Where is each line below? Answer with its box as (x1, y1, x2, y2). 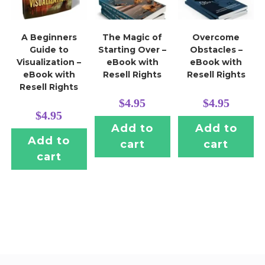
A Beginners (21, 32, 77, 43)
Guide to (29, 44, 69, 56)
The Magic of (102, 32, 163, 43)
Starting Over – (98, 44, 167, 56)
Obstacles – (189, 44, 243, 56)
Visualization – (17, 57, 82, 68)
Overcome (192, 32, 240, 43)
